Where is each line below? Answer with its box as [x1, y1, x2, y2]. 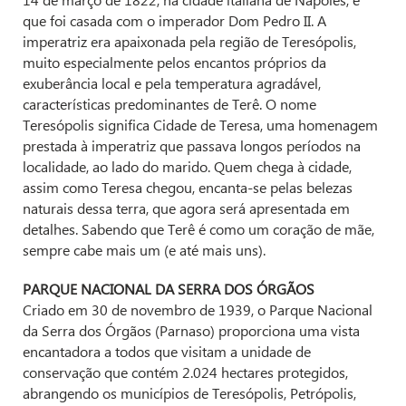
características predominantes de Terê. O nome [23, 93, 316, 113]
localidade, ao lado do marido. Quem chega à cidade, [23, 156, 352, 176]
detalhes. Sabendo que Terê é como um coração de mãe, [23, 218, 374, 238]
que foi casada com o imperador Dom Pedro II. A [23, 10, 326, 30]
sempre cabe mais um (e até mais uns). [23, 239, 266, 259]
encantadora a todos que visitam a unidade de [23, 341, 311, 361]
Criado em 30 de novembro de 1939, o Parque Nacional [23, 299, 372, 319]
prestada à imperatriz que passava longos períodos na [23, 135, 361, 155]
